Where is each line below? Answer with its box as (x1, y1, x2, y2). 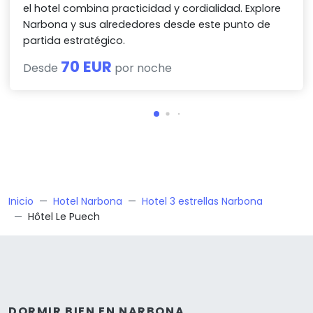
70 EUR (61, 56, 112, 78)
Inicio (8, 194, 34, 209)
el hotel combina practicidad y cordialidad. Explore (23, 1, 282, 16)
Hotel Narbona (53, 194, 122, 209)
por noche (112, 60, 173, 77)
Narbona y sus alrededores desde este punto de (23, 17, 271, 32)
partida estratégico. (23, 34, 126, 48)
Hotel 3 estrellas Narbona (142, 194, 263, 209)
